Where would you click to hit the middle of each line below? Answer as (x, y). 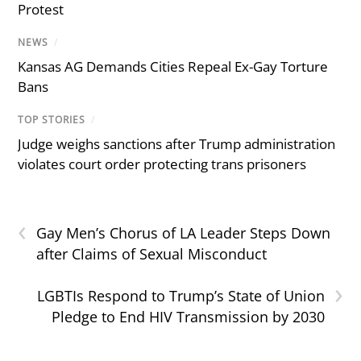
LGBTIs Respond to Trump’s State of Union (180, 295)
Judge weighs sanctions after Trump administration (177, 143)
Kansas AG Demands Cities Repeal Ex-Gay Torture (173, 66)
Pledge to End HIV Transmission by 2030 (188, 316)
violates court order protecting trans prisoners (162, 164)
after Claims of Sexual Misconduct (152, 253)
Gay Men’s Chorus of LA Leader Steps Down (184, 232)
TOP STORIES (52, 119)
